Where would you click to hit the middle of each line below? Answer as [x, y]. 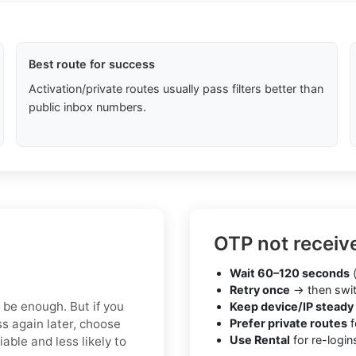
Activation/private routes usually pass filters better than [176, 89]
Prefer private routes [288, 323]
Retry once [260, 290]
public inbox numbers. [87, 107]
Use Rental [260, 340]
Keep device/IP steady [292, 307]
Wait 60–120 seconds [290, 273]
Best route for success [91, 64]
